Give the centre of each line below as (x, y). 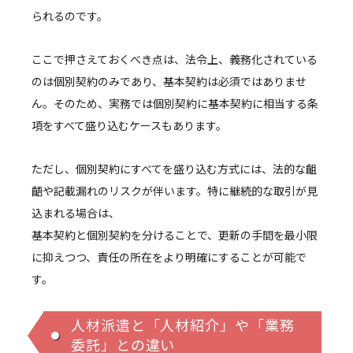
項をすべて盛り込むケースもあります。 (129, 126)
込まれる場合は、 (76, 213)
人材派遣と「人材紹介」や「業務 (183, 325)
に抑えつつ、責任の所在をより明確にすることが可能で (169, 257)
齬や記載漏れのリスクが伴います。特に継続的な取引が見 (175, 191)
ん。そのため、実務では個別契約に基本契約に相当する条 (175, 104)
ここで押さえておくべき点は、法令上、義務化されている (175, 59)
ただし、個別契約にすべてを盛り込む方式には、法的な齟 (174, 169)
